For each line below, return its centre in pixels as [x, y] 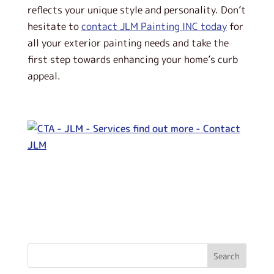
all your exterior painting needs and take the [128, 43]
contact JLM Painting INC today [154, 26]
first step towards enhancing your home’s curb [132, 59]
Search [227, 256]
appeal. [44, 76]
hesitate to [54, 26]
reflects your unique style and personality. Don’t [136, 10]
